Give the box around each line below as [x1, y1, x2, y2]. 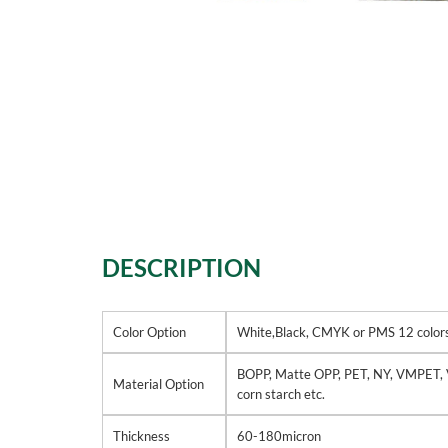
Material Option [113, 376, 204, 392]
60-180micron [237, 428, 321, 444]
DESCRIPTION [102, 253, 261, 282]
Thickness [113, 428, 170, 444]
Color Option [113, 324, 186, 340]
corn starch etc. [237, 386, 325, 402]
